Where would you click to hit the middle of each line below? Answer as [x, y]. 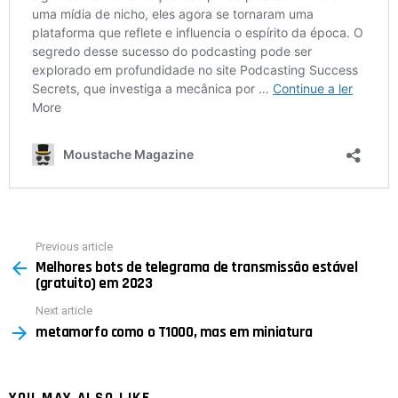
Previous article [74, 246]
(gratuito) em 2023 [94, 284]
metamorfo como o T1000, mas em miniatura [174, 332]
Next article [64, 311]
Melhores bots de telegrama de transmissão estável [197, 268]
